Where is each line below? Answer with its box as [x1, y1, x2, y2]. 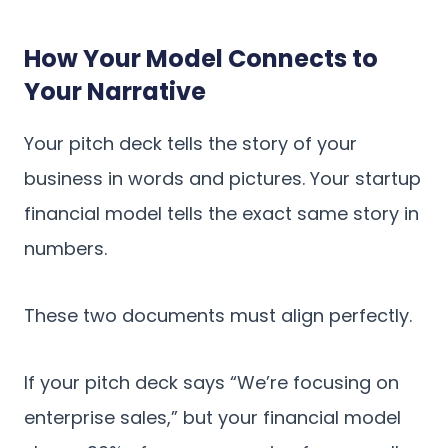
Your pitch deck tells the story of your [24, 131, 357, 157]
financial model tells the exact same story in [24, 201, 419, 227]
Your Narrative [24, 75, 206, 109]
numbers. [24, 236, 107, 262]
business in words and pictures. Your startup [24, 166, 421, 192]
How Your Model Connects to [24, 42, 378, 76]
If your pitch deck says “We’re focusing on [24, 370, 399, 396]
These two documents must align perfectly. [24, 303, 412, 329]
